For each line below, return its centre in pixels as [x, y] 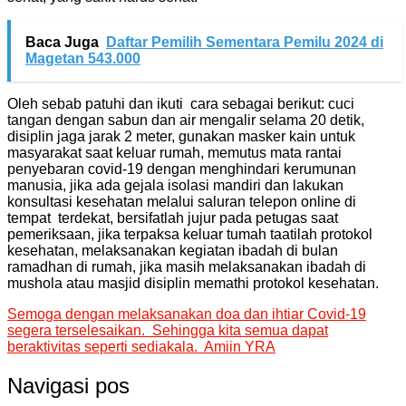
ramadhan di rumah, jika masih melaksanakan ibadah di [187, 266]
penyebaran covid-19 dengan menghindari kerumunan [182, 169]
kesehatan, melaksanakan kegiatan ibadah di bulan [173, 250]
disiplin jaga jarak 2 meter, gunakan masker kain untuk [181, 136]
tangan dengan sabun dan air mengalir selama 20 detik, [186, 120]
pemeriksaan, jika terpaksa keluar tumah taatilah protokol [190, 234]
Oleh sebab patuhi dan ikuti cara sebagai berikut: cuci [181, 103]
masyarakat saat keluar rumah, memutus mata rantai [174, 152]
